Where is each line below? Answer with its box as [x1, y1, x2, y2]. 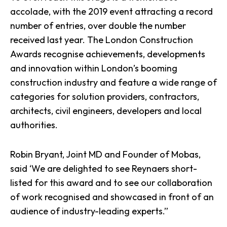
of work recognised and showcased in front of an [10, 191, 214, 203]
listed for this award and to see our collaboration [10, 177, 212, 188]
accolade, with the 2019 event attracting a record [10, 6, 213, 17]
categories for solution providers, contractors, [10, 91, 199, 102]
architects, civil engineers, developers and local [10, 105, 202, 117]
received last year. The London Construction [10, 34, 193, 46]
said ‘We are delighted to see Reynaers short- [10, 163, 197, 174]
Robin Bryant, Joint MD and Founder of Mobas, [10, 148, 201, 160]
